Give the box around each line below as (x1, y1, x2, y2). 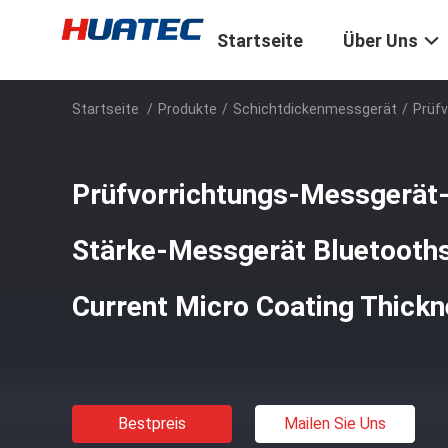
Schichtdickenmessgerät (233, 101, 397, 117)
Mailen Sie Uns (284, 414, 386, 433)
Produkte (158, 101, 217, 117)
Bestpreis (118, 414, 186, 433)
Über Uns (343, 30, 418, 52)
